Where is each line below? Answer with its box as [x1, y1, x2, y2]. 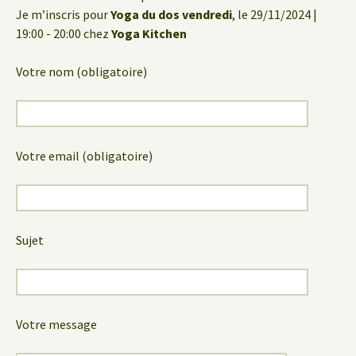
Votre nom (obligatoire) [16, 64, 147, 79]
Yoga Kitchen [111, 25, 187, 41]
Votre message [16, 316, 97, 332]
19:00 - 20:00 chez [16, 25, 111, 41]
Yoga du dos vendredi [110, 6, 232, 22]
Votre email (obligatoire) [16, 148, 153, 164]
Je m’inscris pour [16, 6, 110, 22]
